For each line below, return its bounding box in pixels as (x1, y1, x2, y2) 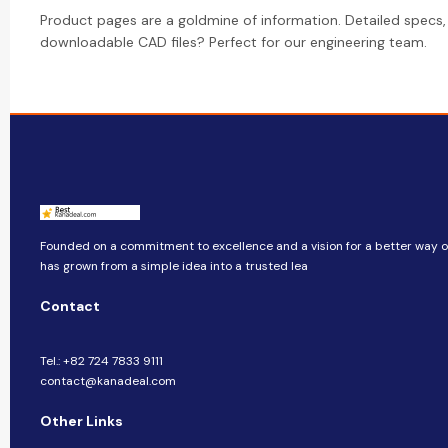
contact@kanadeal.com (40, 373, 176, 389)
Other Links (40, 412, 123, 430)
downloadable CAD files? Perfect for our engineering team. (40, 33, 427, 51)
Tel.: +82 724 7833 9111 (40, 353, 163, 369)
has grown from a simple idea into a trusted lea (40, 258, 308, 274)
